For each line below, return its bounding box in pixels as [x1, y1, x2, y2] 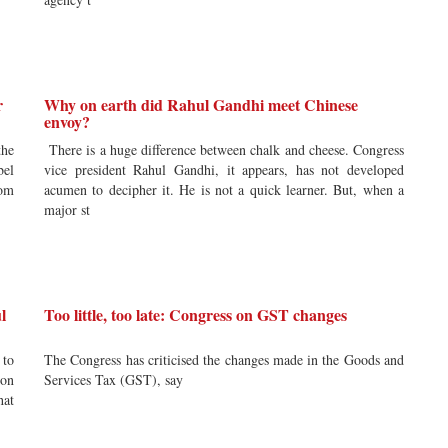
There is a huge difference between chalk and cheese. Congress [44, 140, 404, 159]
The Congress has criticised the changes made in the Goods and [44, 350, 404, 369]
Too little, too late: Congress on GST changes [44, 303, 347, 326]
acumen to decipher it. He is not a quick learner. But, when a [44, 180, 404, 199]
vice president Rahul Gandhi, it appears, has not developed [44, 160, 404, 179]
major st [44, 200, 90, 219]
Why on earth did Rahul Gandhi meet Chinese [44, 93, 358, 116]
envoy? [44, 110, 90, 133]
